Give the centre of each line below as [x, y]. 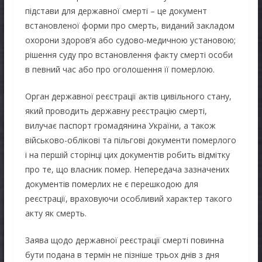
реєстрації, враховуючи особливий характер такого [128, 198]
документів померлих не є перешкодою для [111, 184]
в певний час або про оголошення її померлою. [120, 69]
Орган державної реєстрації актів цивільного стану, [128, 96]
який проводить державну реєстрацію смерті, [116, 111]
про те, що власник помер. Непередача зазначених [127, 169]
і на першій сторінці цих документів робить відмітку [127, 154]
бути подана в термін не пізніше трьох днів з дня [122, 254]
